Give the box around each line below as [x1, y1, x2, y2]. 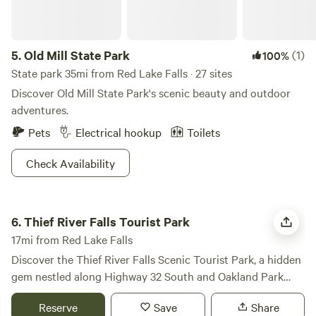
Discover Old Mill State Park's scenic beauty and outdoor [11, 85, 291, 100]
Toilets [187, 124, 220, 140]
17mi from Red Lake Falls [11, 231, 133, 247]
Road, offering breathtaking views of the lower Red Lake [11, 285, 286, 300]
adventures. [11, 102, 68, 117]
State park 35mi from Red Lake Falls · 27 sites [11, 65, 232, 80]
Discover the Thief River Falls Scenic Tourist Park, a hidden [11, 251, 301, 267]
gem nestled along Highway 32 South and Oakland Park [11, 268, 284, 284]
